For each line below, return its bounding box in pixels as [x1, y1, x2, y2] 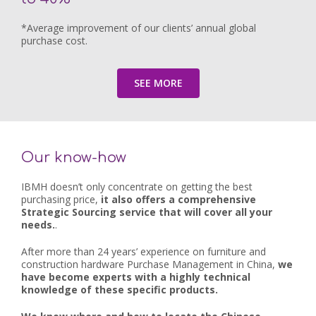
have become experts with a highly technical [21, 269, 250, 284]
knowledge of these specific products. [21, 282, 218, 296]
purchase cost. [21, 33, 87, 47]
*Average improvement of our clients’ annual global [21, 20, 256, 35]
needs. [21, 217, 55, 231]
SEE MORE [133, 75, 183, 90]
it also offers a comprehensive [101, 192, 256, 206]
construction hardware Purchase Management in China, [21, 257, 278, 271]
